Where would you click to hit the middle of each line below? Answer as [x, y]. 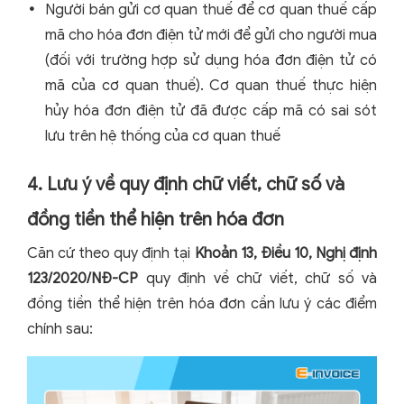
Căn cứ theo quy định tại [111, 253]
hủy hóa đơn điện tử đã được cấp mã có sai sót [211, 111]
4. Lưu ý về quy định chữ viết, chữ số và [186, 184]
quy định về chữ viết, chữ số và [257, 279]
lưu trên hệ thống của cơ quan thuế [163, 136]
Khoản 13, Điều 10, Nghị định [286, 253]
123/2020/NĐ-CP [83, 279]
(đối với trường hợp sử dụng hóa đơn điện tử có [211, 60]
